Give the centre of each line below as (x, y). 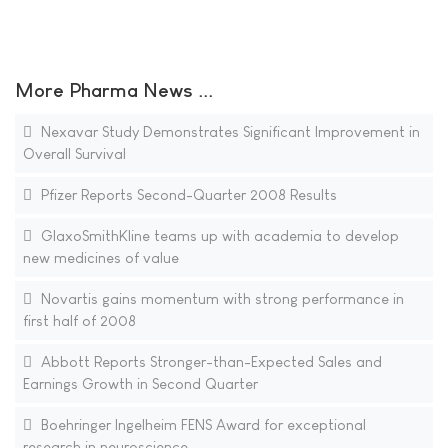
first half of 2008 (79, 321)
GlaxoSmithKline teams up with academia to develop (217, 236)
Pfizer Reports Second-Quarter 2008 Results (186, 195)
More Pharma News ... (114, 90)
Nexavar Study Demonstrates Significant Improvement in (228, 132)
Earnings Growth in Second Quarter (140, 384)
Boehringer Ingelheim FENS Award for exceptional (201, 425)
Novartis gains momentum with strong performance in (220, 299)
